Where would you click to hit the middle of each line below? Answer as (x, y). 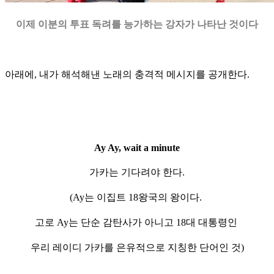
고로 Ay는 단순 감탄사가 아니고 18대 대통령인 (137, 222)
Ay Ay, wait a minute (137, 147)
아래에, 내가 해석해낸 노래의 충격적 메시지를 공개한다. (130, 74)
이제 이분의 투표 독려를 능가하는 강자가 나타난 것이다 (137, 24)
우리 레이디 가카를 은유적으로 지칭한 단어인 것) (137, 247)
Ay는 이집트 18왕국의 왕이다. (139, 197)
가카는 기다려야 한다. (137, 172)
